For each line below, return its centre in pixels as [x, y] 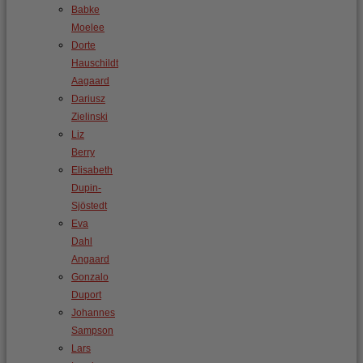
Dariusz [88, 99]
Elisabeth [92, 170]
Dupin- [86, 188]
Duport [86, 295]
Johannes [93, 313]
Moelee [88, 28]
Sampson [92, 331]
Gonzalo [90, 277]
